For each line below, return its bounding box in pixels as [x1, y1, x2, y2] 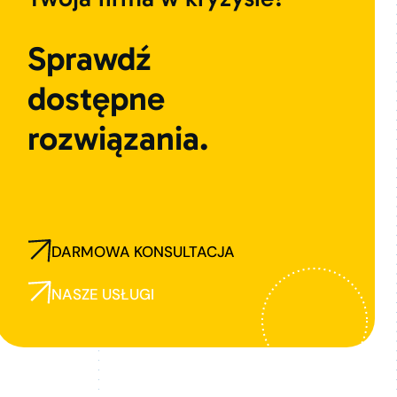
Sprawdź [27, 39, 152, 80]
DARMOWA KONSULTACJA [51, 242, 235, 262]
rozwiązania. [27, 119, 208, 160]
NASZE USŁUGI [51, 284, 154, 305]
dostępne [27, 79, 165, 120]
